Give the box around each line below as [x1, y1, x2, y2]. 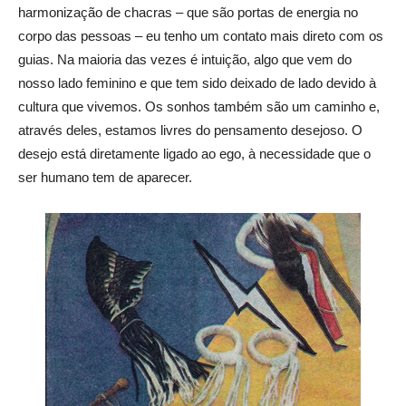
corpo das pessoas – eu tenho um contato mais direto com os [18, 28, 383, 43]
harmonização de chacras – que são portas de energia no [18, 5, 358, 20]
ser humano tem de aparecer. [18, 169, 192, 185]
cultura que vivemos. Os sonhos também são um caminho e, [18, 99, 380, 114]
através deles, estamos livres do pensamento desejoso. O [18, 122, 362, 138]
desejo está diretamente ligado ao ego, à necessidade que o [18, 146, 371, 161]
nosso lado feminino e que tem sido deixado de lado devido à [18, 75, 376, 91]
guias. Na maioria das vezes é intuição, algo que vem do [18, 52, 352, 67]
